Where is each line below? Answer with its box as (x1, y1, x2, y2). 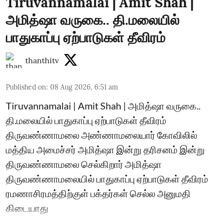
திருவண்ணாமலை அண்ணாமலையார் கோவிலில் (6, 129, 197, 141)
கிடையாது (6, 202, 48, 214)
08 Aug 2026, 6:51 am (50, 83, 118, 91)
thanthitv (25, 55, 59, 65)
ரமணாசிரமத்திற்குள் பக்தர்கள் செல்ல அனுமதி (6, 187, 191, 199)
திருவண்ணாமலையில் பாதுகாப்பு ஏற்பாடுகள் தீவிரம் (6, 173, 208, 184)
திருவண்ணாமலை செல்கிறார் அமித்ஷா (6, 158, 162, 170)
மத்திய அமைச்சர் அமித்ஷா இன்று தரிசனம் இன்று (6, 144, 205, 155)
